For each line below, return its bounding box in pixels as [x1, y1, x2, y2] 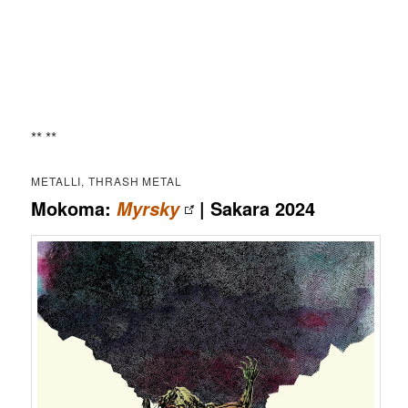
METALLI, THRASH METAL [31, 173, 182, 189]
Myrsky [117, 196, 180, 222]
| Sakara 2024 [194, 195, 316, 222]
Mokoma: [31, 195, 117, 222]
